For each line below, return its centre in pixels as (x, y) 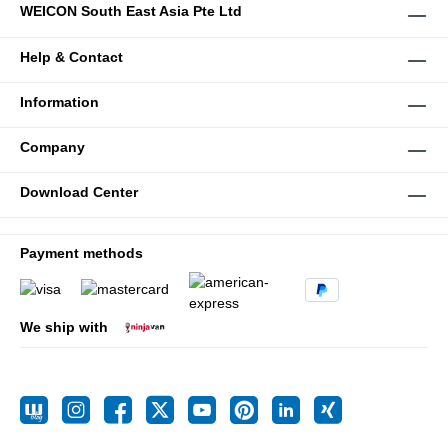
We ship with (64, 326)
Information (59, 102)
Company (52, 147)
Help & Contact (71, 57)
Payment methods (81, 253)
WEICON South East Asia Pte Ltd (131, 11)
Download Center (79, 192)
